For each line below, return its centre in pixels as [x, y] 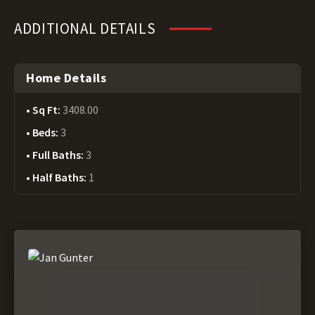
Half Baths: [60, 177]
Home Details [66, 78]
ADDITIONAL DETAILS [85, 28]
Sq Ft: [47, 110]
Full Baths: [59, 155]
